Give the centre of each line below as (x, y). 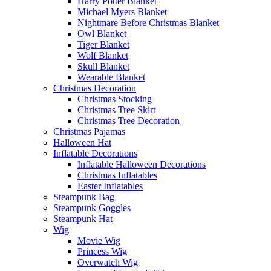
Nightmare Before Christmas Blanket (148, 22)
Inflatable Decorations (95, 153)
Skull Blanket (103, 66)
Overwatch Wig (108, 262)
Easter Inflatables (110, 186)
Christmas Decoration (95, 88)
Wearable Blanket (111, 77)
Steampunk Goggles (92, 207)
